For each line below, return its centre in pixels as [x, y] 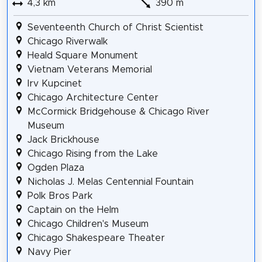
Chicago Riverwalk [67, 42]
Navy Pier [49, 252]
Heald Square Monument [82, 56]
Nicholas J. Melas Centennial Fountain [110, 182]
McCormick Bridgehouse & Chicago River [118, 112]
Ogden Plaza [56, 168]
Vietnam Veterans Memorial [89, 70]
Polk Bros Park [60, 196]
